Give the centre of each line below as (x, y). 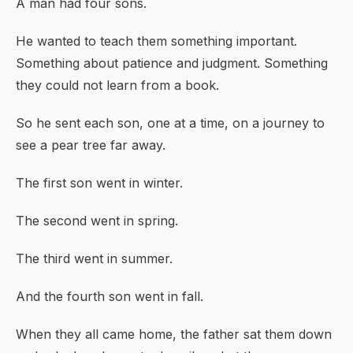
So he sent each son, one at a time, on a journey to (170, 123)
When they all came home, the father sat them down (174, 334)
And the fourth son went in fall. (110, 296)
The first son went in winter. (99, 183)
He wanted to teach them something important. (156, 41)
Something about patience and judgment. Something (172, 63)
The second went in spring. (97, 221)
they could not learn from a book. (117, 85)
